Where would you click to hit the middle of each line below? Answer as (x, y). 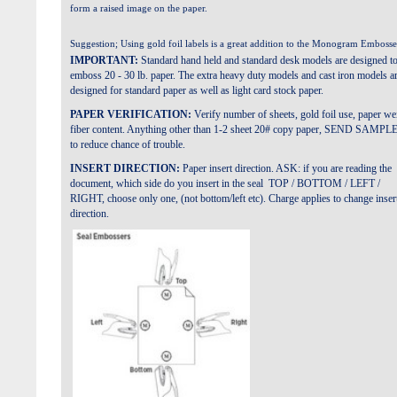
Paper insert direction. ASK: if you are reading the (287, 168)
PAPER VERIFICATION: (131, 114)
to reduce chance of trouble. (128, 144)
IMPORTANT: (104, 60)
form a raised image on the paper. (139, 8)
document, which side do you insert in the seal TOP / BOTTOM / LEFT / (225, 183)
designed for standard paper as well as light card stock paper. (197, 90)
